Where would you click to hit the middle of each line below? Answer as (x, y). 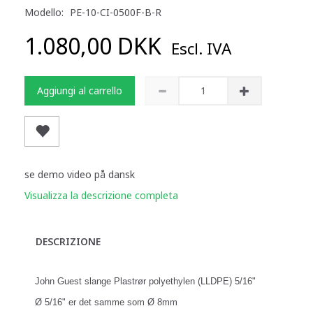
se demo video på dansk (80, 174)
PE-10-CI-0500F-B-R (116, 12)
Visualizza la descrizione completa (101, 195)
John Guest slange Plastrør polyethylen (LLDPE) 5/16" (145, 281)
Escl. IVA (199, 48)
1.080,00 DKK (96, 45)
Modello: (45, 12)
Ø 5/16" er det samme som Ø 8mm (106, 302)
